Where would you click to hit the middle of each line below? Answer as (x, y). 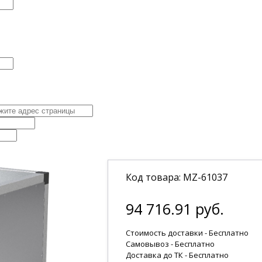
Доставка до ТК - (158, 255)
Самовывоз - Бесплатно (170, 244)
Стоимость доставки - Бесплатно (187, 233)
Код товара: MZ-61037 (177, 177)
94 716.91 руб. (175, 209)
